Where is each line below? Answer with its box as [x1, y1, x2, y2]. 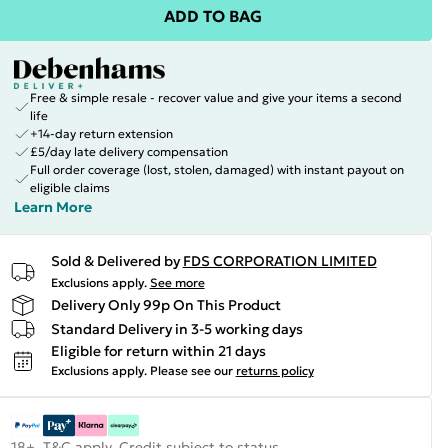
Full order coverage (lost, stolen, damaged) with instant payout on [29, 162, 404, 177]
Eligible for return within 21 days [50, 342, 266, 360]
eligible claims [29, 180, 110, 195]
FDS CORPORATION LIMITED [182, 252, 377, 270]
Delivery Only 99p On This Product [50, 295, 281, 314]
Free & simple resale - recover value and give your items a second [29, 90, 402, 105]
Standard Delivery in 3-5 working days [50, 319, 303, 338]
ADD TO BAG [163, 6, 262, 26]
